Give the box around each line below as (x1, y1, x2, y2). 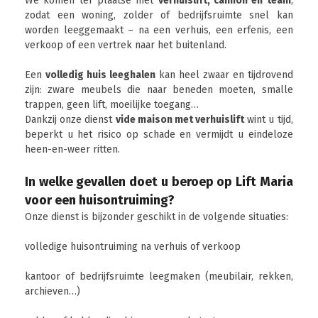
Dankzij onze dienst (25, 114, 116, 126)
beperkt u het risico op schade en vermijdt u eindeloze (25, 128, 293, 141)
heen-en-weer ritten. (25, 143, 120, 155)
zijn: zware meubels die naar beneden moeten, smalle (25, 84, 293, 96)
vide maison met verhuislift (115, 114, 245, 126)
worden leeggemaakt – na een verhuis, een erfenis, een (25, 24, 293, 36)
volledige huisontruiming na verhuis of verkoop (25, 241, 241, 253)
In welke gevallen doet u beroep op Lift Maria (25, 174, 293, 190)
